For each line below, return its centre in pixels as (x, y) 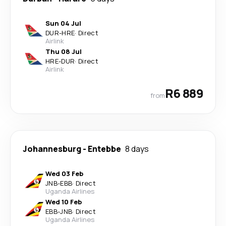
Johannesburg (52, 149)
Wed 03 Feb (64, 173)
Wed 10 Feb (64, 202)
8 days (137, 149)
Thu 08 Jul (64, 51)
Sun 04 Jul (63, 23)
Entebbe (104, 149)
